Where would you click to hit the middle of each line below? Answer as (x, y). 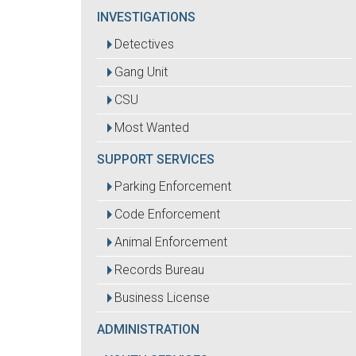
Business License (162, 298)
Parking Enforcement (173, 186)
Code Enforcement (167, 214)
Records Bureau (159, 270)
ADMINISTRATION (148, 329)
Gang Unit (141, 72)
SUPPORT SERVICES (156, 159)
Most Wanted (152, 128)
